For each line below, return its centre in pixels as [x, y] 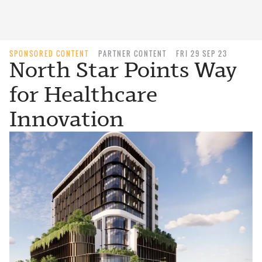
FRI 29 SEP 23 [202, 54]
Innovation [67, 119]
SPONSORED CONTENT [49, 54]
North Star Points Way [123, 70]
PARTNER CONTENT [132, 54]
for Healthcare [83, 94]
